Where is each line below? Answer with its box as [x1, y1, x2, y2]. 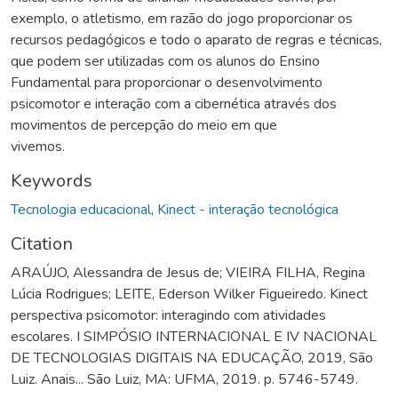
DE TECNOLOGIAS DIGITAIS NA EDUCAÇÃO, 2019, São [11, 347, 373, 368]
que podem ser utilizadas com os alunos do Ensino [11, 51, 320, 71]
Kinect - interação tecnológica [157, 199, 338, 219]
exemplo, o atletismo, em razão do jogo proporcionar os [11, 8, 353, 28]
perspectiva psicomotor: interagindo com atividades [11, 305, 326, 325]
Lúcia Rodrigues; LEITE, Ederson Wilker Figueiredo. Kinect [11, 283, 368, 304]
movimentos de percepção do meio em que [11, 115, 277, 135]
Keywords [11, 168, 92, 193]
